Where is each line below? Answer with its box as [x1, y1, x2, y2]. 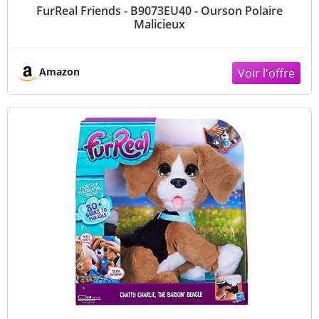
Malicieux [134, 16, 185, 32]
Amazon [39, 65, 80, 79]
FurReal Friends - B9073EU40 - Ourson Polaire [36, 2, 283, 19]
